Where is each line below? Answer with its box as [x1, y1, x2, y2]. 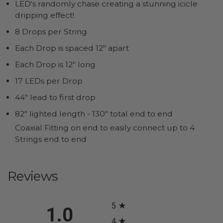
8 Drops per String [14, 26, 87, 36]
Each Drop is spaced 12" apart [14, 43, 129, 53]
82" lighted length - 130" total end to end [14, 109, 173, 118]
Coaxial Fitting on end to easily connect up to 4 [14, 122, 195, 132]
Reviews [7, 168, 58, 185]
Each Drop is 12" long [14, 59, 96, 69]
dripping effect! [14, 10, 74, 20]
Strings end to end [14, 134, 87, 144]
